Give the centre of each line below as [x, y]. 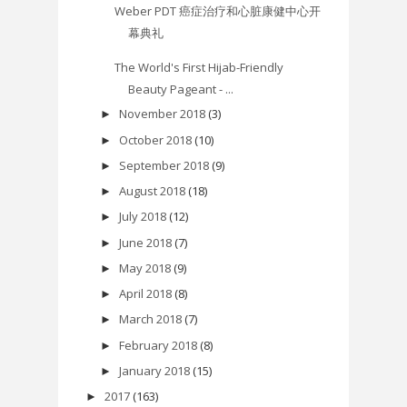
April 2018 [145, 294]
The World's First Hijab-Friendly [199, 68]
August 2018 [152, 191]
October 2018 [155, 139]
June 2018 [145, 242]
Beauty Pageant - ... [181, 89]
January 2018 [154, 370]
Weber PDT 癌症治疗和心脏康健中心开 [218, 11]
